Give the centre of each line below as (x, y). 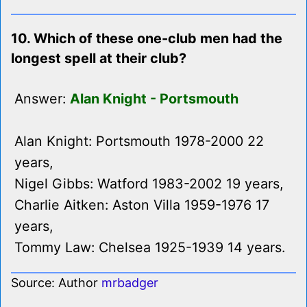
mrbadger (130, 283)
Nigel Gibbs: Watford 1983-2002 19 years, (149, 184)
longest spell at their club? (99, 59)
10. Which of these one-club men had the (147, 39)
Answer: (42, 99)
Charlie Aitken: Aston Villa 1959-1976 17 (142, 205)
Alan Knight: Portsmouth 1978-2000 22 (139, 142)
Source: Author (56, 283)
